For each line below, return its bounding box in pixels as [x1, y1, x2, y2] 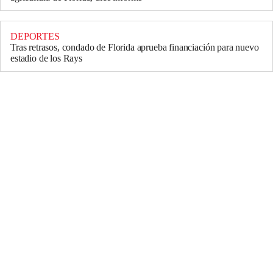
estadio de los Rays [10, 53, 82, 64]
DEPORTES [10, 31, 60, 42]
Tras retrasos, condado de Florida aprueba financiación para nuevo [10, 42, 259, 53]
